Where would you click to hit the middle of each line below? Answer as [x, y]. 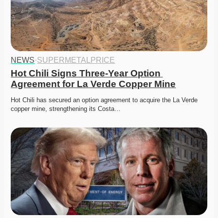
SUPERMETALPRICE [76, 60]
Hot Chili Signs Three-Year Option [86, 73]
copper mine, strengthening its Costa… [66, 109]
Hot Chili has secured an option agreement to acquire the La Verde [104, 100]
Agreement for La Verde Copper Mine [93, 84]
